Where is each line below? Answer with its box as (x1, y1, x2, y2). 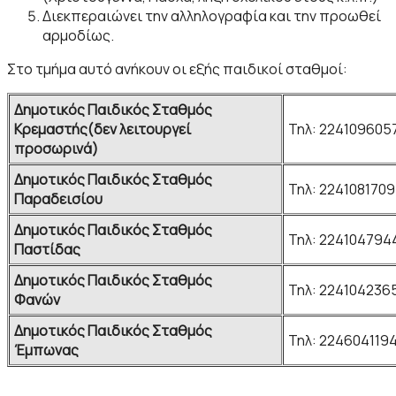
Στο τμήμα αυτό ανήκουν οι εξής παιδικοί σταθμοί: (7, 59, 347, 79)
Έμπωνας (14, 340, 79, 360)
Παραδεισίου (14, 189, 103, 209)
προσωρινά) (14, 139, 98, 158)
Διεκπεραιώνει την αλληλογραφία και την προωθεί (42, 6, 381, 26)
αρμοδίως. (42, 26, 114, 45)
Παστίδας (14, 240, 80, 259)
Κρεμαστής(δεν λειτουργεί (14, 119, 191, 139)
